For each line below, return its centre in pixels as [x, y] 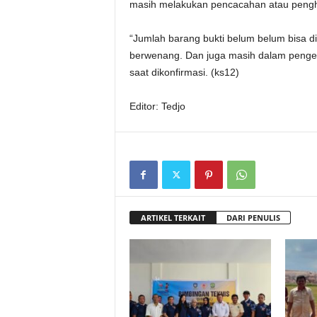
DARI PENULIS [253, 218]
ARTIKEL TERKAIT [173, 218]
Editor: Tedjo [157, 106]
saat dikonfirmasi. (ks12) [184, 72]
